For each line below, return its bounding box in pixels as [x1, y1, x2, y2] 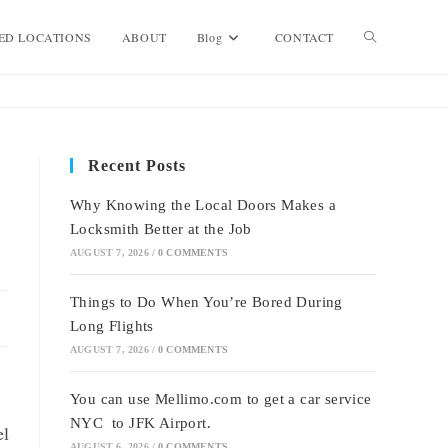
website [363, 100, 405, 119]
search [363, 174, 398, 193]
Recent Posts [88, 157, 186, 174]
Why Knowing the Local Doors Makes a [70, 197, 336, 213]
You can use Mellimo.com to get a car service [70, 391, 372, 407]
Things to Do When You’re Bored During [70, 294, 343, 310]
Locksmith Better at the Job [70, 221, 252, 237]
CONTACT [274, 29, 334, 45]
